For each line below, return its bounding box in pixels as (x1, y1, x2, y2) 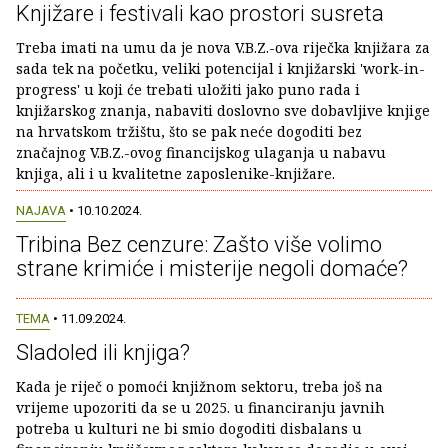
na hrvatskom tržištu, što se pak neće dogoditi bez (16, 121, 362, 141)
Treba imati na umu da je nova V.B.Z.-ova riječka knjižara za (16, 37, 430, 57)
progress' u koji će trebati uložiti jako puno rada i (16, 79, 360, 99)
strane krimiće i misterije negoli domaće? (16, 255, 408, 281)
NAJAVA (16, 202, 66, 218)
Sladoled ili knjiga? (16, 340, 190, 365)
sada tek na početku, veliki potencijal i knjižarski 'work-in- (16, 58, 425, 78)
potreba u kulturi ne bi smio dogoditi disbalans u (16, 419, 362, 438)
